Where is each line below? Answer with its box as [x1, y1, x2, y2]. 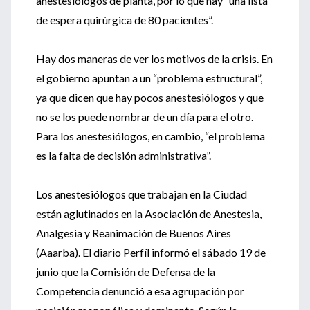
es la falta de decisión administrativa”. [36, 149, 211, 162]
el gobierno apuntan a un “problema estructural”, [36, 71, 262, 84]
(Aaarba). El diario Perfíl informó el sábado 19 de [36, 246, 266, 259]
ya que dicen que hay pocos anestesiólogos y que [36, 91, 264, 104]
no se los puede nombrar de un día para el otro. [36, 110, 253, 123]
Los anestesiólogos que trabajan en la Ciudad [36, 188, 247, 201]
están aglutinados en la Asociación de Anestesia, [36, 207, 262, 220]
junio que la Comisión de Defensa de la [36, 265, 215, 278]
